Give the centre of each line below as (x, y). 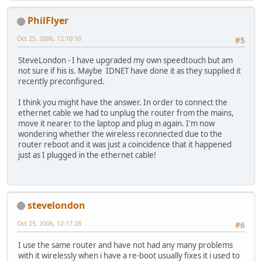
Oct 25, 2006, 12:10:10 (49, 39)
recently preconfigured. (61, 82)
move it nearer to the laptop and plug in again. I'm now (116, 124)
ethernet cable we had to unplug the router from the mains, (126, 113)
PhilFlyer (48, 21)
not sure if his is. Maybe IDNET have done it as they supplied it (130, 71)
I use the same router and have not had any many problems (125, 245)
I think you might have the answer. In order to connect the (123, 103)
